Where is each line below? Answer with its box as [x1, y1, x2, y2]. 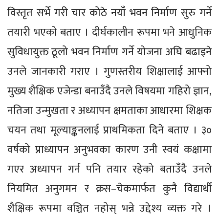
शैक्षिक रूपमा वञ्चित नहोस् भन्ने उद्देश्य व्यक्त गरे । [7, 199, 212, 218]
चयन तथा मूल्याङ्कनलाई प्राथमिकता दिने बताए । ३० [7, 121, 212, 140]
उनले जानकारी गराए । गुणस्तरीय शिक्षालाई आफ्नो [7, 63, 212, 81]
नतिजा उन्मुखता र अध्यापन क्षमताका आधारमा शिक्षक [7, 102, 212, 120]
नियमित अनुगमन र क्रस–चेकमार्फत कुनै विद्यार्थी [7, 180, 212, 198]
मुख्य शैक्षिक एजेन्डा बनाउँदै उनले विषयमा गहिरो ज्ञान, [7, 82, 212, 101]
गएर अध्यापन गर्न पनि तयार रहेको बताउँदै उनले [7, 160, 212, 179]
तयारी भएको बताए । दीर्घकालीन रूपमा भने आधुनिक [7, 23, 212, 42]
